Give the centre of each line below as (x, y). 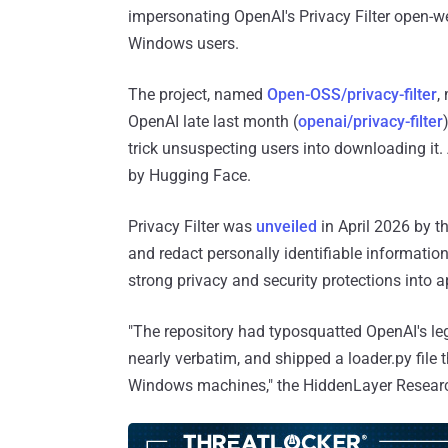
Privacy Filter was (192, 227)
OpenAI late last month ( (213, 122)
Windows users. (183, 44)
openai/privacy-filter (370, 122)
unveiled (286, 227)
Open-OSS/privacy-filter (352, 95)
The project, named (197, 95)
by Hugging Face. (189, 176)
